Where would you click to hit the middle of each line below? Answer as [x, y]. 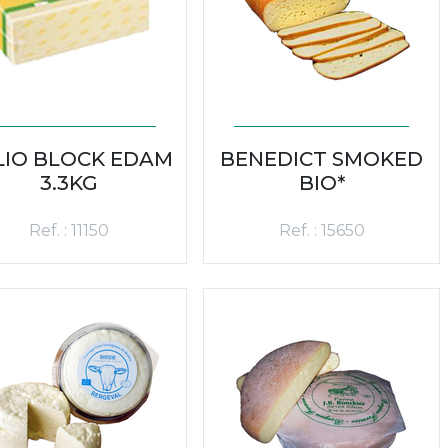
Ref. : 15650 [321, 230]
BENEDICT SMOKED [321, 158]
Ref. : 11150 [68, 230]
